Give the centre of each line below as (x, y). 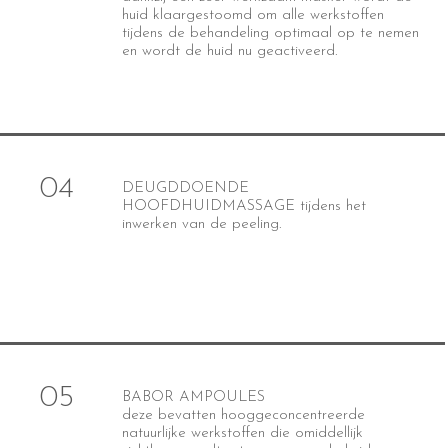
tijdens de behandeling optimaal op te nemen (270, 33)
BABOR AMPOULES (193, 397)
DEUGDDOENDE (185, 188)
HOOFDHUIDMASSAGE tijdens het (243, 206)
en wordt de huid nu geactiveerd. (229, 51)
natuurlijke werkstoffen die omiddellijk (242, 433)
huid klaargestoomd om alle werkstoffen (252, 15)
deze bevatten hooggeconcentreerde (243, 415)
